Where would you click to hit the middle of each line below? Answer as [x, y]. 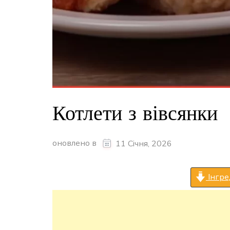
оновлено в [75, 143]
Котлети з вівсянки [135, 113]
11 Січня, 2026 [144, 143]
